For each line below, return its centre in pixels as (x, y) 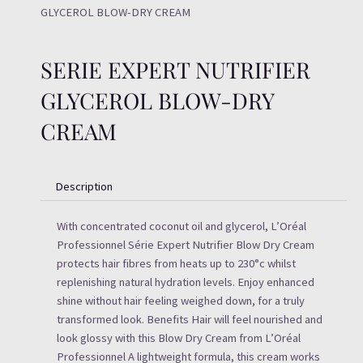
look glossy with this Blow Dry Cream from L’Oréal (179, 338)
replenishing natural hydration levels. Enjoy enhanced (186, 282)
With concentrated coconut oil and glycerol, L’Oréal (181, 226)
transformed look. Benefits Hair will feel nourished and (190, 320)
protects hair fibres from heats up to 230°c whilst (176, 264)
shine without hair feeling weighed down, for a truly (181, 301)
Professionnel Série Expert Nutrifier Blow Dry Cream (186, 245)
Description (83, 186)
